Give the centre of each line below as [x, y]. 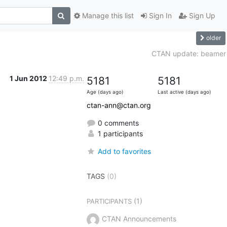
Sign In [159, 16]
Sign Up [201, 16]
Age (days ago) [105, 92]
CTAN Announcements [139, 218]
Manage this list [107, 16]
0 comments [117, 123]
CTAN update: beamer [188, 53]
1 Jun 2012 [29, 78]
